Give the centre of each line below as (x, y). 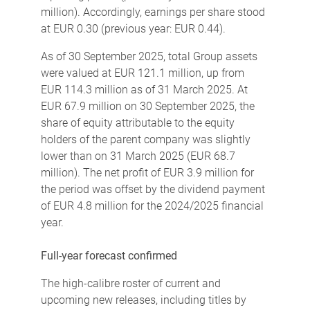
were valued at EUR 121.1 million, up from (142, 73)
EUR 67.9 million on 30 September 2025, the (147, 106)
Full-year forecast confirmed (109, 255)
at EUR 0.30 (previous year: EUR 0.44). (133, 28)
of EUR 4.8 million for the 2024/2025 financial (152, 206)
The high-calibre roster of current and (130, 283)
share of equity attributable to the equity (137, 122)
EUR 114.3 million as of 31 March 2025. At (144, 89)
